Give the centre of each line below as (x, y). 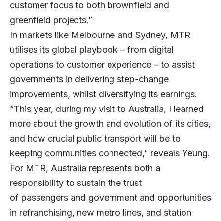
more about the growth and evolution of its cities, (110, 124)
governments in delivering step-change (89, 79)
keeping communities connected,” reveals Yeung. (110, 153)
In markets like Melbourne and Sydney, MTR (100, 35)
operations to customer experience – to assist (102, 65)
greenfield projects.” (51, 20)
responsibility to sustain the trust (76, 183)
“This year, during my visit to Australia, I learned (107, 109)
